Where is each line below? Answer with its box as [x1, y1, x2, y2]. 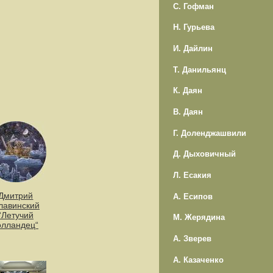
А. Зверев [172, 234, 211, 244]
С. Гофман [172, 1, 214, 11]
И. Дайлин [172, 43, 213, 53]
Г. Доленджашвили [172, 128, 246, 138]
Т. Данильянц [172, 65, 226, 74]
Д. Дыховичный [172, 149, 236, 159]
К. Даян [172, 86, 202, 96]
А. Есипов [172, 191, 213, 201]
